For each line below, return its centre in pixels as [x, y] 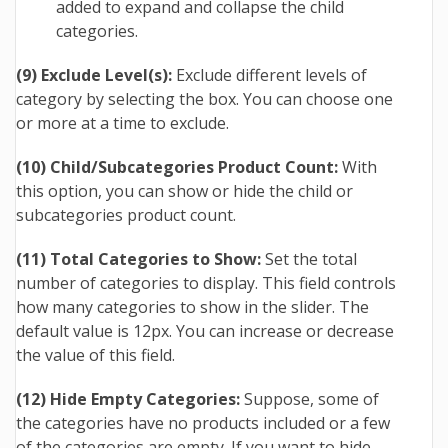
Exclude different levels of [269, 75]
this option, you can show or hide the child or [184, 191]
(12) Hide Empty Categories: [130, 399]
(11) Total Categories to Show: [140, 259]
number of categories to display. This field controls [206, 283]
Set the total [311, 259]
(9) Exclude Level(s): [94, 75]
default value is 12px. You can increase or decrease [205, 331]
